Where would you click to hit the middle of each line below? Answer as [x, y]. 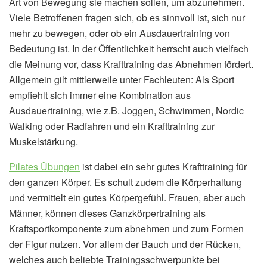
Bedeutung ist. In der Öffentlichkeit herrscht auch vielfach [129, 49]
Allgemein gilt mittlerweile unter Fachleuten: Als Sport [122, 80]
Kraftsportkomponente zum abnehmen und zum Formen [126, 229]
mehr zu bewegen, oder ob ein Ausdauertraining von [119, 33]
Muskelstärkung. [44, 142]
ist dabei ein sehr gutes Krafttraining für [163, 167]
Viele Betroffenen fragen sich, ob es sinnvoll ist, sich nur [127, 18]
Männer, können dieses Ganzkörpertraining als [107, 213]
